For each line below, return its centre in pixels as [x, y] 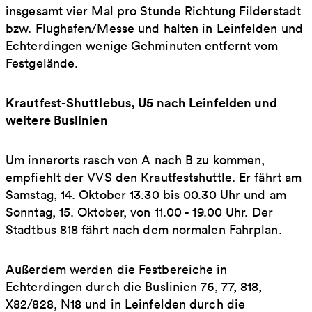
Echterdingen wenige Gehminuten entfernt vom [142, 45]
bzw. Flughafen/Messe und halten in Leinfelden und [154, 28]
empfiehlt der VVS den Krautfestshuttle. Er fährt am [154, 177]
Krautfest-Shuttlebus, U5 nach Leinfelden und [142, 102]
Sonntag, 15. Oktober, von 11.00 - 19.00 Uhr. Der [139, 212]
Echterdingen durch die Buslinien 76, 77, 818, [134, 286]
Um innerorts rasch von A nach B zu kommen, [135, 159]
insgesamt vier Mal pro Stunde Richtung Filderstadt [154, 10]
